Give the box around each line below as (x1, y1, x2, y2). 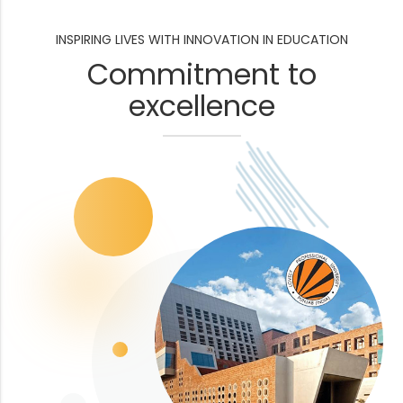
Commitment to (86, 54, 317, 94)
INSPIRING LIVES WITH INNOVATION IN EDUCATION (55, 31, 348, 49)
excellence (128, 85, 275, 126)
